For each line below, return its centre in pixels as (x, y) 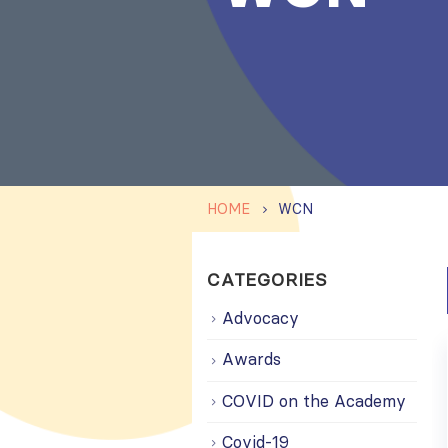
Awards (251, 359)
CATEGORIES (267, 279)
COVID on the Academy (314, 400)
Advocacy (260, 318)
